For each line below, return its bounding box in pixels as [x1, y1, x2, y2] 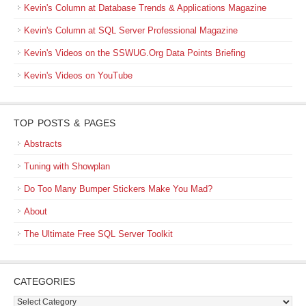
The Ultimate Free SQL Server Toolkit [24, 229, 173, 239]
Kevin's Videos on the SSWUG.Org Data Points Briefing [24, 48, 245, 58]
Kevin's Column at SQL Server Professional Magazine [24, 25, 238, 36]
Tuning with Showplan [24, 161, 110, 171]
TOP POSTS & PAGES [14, 117, 115, 128]
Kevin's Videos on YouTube [24, 70, 133, 81]
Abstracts [24, 139, 62, 149]
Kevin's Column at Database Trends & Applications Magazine [24, 3, 266, 13]
